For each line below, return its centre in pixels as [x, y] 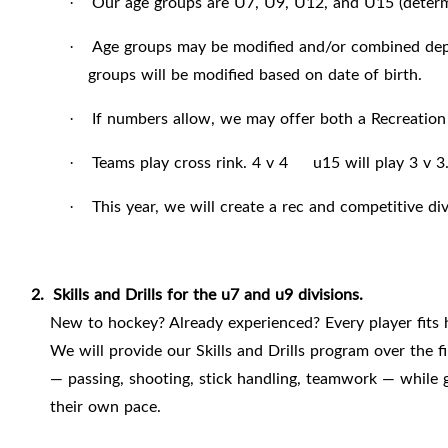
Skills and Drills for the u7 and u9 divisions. [208, 294]
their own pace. [105, 406]
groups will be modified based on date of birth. [254, 74]
